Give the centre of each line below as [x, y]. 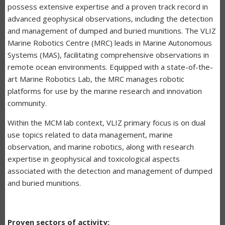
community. [28, 103]
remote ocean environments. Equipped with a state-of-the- [110, 67]
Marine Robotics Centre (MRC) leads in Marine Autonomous [110, 42]
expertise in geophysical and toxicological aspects [94, 158]
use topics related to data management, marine [90, 134]
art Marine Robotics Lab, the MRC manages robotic [96, 79]
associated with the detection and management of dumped [110, 171]
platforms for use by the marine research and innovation [105, 91]
